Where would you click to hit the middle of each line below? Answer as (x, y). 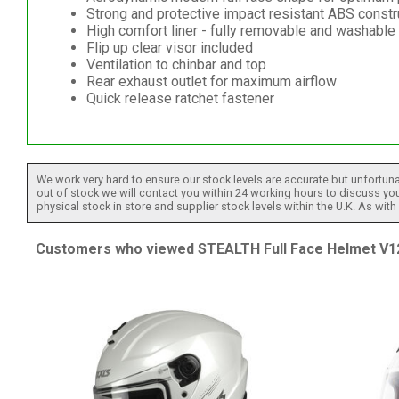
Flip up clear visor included (169, 47)
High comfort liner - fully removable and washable (240, 30)
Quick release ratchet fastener (180, 98)
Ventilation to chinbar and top (176, 64)
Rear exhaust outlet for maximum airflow (211, 81)
